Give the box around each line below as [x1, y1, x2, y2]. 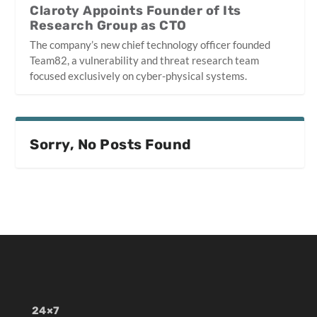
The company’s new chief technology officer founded [30, 38, 271, 52]
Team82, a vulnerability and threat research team [30, 54, 260, 67]
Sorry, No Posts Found [30, 136, 192, 154]
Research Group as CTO [30, 18, 187, 34]
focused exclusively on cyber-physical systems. [30, 69, 248, 83]
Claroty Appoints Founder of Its [30, 3, 241, 19]
